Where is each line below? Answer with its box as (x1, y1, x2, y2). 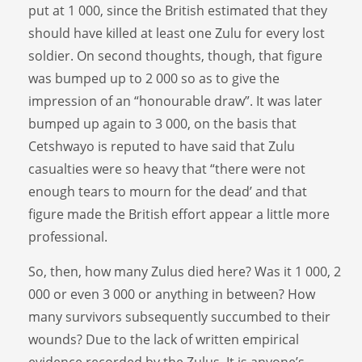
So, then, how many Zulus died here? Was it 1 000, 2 (28, 262, 341, 280)
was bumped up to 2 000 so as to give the (28, 69, 280, 87)
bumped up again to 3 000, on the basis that (28, 114, 297, 133)
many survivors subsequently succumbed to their (28, 307, 330, 326)
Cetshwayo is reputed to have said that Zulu (28, 137, 295, 155)
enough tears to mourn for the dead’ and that (28, 182, 307, 200)
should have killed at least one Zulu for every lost (28, 23, 325, 42)
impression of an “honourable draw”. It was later (28, 91, 322, 110)
